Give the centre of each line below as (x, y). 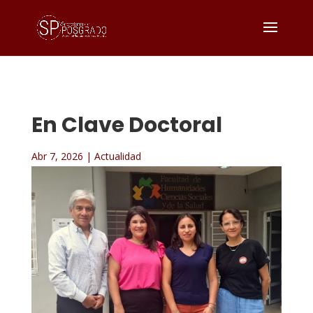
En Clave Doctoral (126, 125)
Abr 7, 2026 (57, 156)
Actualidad (117, 156)
